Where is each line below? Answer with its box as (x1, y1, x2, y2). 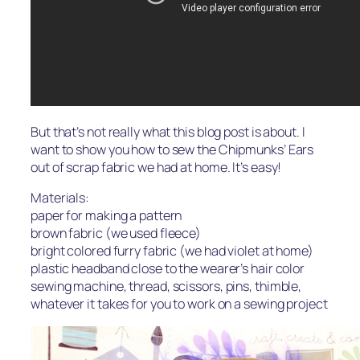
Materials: (31, 189, 89, 207)
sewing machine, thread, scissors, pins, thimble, (31, 277, 302, 296)
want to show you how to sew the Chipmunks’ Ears (31, 141, 314, 159)
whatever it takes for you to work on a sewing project (31, 295, 328, 313)
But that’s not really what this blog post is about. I (31, 123, 305, 141)
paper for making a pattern (31, 207, 182, 225)
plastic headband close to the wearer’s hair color (31, 260, 305, 278)
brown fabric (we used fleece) (31, 224, 202, 243)
